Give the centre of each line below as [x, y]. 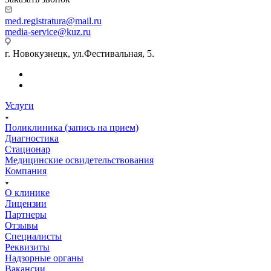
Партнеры [26, 214]
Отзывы [21, 225]
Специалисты [33, 236]
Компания [26, 171]
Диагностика [32, 138]
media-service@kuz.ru [48, 31]
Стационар [28, 149]
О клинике [27, 192]
